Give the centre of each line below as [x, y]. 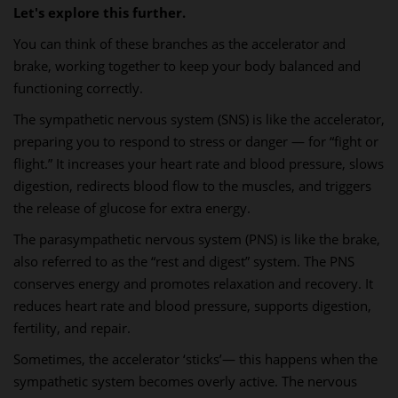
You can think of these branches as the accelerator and [179, 44]
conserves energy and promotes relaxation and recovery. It [193, 283]
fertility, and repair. [72, 328]
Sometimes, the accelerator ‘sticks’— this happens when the [195, 359]
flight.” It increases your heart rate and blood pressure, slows [199, 163]
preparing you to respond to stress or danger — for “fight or [196, 141]
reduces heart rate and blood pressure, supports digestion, [192, 306]
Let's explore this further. [99, 12]
